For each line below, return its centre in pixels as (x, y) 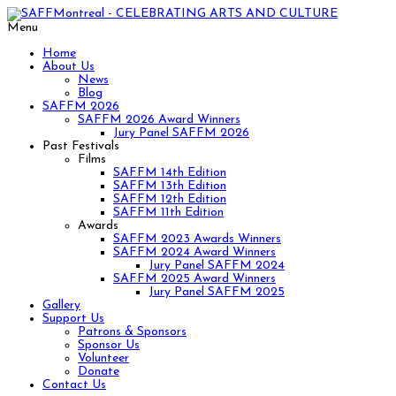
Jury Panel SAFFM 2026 (181, 133)
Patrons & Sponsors (132, 332)
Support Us (73, 319)
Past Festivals (81, 146)
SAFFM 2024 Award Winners (194, 252)
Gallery (61, 305)
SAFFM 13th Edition (170, 186)
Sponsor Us (109, 345)
